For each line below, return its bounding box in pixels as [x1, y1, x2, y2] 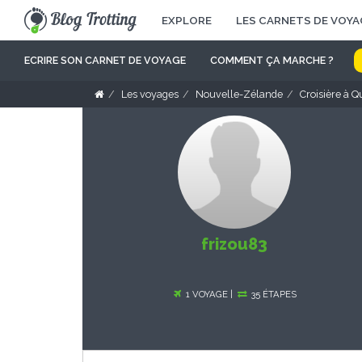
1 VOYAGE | [183, 288, 235, 300]
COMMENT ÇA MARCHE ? [210, 54, 334, 66]
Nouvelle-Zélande [196, 88, 283, 100]
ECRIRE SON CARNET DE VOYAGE [24, 54, 186, 66]
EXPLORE [162, 14, 212, 27]
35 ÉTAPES [249, 288, 297, 300]
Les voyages [121, 88, 179, 100]
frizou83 [200, 234, 267, 254]
